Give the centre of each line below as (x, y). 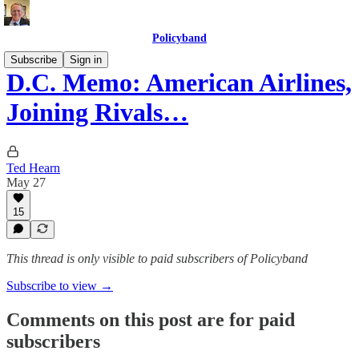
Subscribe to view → (60, 286)
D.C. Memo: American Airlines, (179, 83)
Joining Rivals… (97, 113)
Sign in (86, 60)
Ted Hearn (33, 167)
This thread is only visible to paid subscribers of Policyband (157, 258)
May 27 (26, 182)
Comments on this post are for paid (151, 319)
